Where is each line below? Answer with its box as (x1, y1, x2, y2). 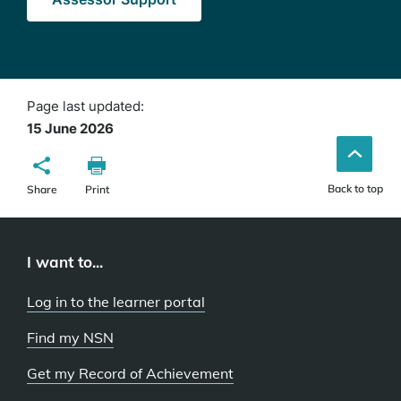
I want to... (27, 252, 103, 271)
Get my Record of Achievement (27, 364, 234, 382)
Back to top (328, 182, 383, 195)
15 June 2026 (27, 120, 114, 137)
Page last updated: (27, 98, 151, 115)
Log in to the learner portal (27, 293, 205, 311)
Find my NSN (27, 328, 114, 346)
